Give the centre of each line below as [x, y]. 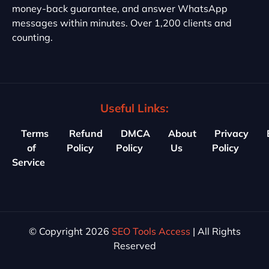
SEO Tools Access [151, 231]
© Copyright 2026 [70, 231]
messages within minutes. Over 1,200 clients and [122, 23]
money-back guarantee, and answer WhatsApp [120, 8]
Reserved [134, 245]
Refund [86, 133]
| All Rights [215, 231]
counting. [32, 37]
